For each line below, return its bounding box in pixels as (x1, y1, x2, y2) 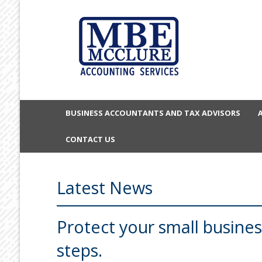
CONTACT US (65, 133, 115, 144)
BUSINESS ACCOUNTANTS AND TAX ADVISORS (65, 107, 240, 118)
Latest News (56, 175, 153, 199)
